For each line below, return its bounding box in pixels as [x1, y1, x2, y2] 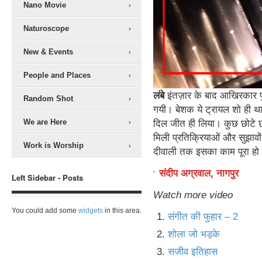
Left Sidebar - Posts [12, 172, 83, 183]
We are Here [23, 118, 67, 126]
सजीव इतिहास [168, 246, 218, 257]
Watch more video [153, 189, 233, 201]
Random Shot [23, 94, 73, 103]
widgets [78, 206, 103, 215]
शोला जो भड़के [168, 228, 220, 240]
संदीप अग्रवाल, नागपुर [159, 167, 239, 179]
